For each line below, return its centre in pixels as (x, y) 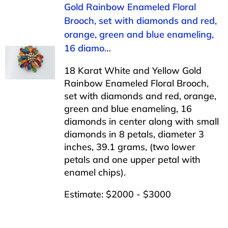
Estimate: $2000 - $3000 (117, 194)
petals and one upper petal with (132, 159)
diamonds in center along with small (141, 121)
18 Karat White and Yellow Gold (133, 70)
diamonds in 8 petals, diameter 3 (134, 134)
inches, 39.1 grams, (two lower (130, 147)
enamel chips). (95, 172)
